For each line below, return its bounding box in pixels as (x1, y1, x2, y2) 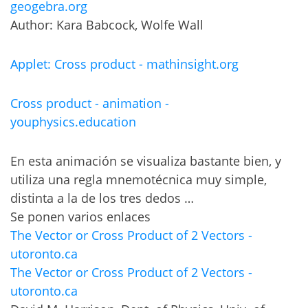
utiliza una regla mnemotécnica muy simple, (10, 171, 267, 188)
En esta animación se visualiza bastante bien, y (10, 153, 281, 170)
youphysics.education (10, 113, 136, 131)
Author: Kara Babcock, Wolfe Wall (10, 16, 203, 34)
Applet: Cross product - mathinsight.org (10, 56, 239, 73)
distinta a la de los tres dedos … (10, 190, 194, 207)
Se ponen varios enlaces (10, 208, 151, 225)
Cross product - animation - (10, 95, 169, 112)
